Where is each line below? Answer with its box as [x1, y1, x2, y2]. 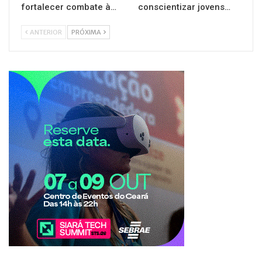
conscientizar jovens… [138, 2, 230, 13]
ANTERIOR [29, 28, 62, 37]
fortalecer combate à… [21, 2, 116, 13]
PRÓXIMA [71, 28, 102, 37]
